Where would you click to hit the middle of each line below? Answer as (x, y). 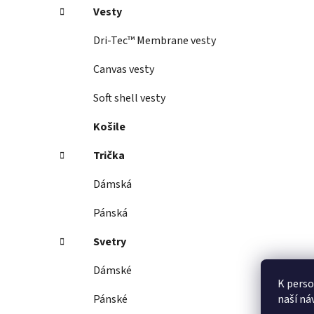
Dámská (112, 185)
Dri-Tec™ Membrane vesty (155, 41)
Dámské (112, 271)
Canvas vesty (124, 70)
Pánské (110, 300)
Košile (109, 127)
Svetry (110, 242)
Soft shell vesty (129, 98)
